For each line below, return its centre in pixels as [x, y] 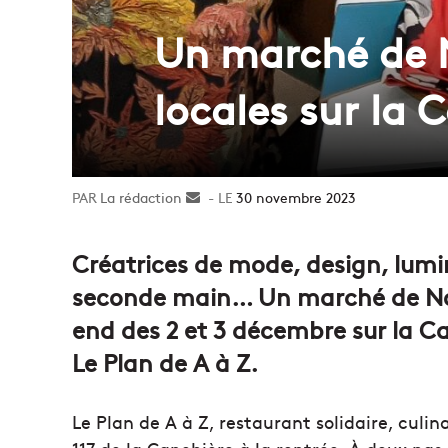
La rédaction [141, 196]
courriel [224, 238]
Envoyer [226, 196]
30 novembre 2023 [296, 196]
